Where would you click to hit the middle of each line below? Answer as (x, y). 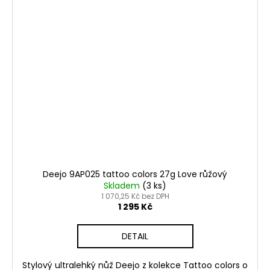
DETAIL (135, 236)
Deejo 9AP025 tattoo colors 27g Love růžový (135, 174)
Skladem (123, 185)
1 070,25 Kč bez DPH (135, 196)
